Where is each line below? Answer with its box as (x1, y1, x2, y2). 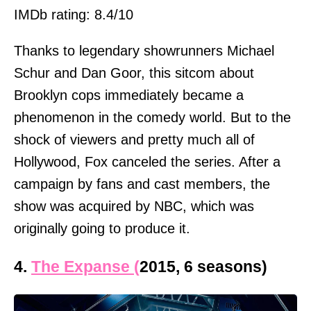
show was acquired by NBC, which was (14, 198, 254, 214)
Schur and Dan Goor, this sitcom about (14, 65, 254, 81)
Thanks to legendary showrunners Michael (14, 42, 274, 58)
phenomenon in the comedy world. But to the (14, 109, 291, 125)
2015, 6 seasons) (140, 258, 267, 276)
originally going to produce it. (14, 220, 190, 236)
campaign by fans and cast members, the (14, 176, 270, 192)
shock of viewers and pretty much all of (14, 131, 255, 147)
